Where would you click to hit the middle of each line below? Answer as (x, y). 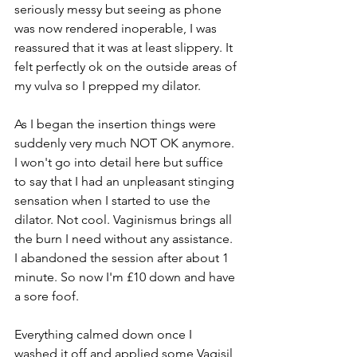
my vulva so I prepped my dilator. (109, 86)
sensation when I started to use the (114, 201)
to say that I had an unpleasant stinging (126, 182)
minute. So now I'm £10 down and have (126, 277)
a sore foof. (48, 296)
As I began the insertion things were (117, 124)
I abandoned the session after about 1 (123, 258)
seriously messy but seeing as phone (120, 10)
